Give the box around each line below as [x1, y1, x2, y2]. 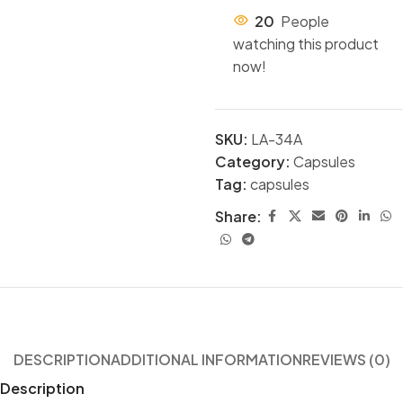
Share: [214, 206, 262, 226]
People [280, 12, 329, 31]
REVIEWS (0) [301, 350, 390, 369]
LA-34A [250, 130, 302, 148]
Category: [214, 152, 291, 171]
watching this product [232, 34, 379, 53]
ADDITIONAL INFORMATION [110, 350, 302, 369]
